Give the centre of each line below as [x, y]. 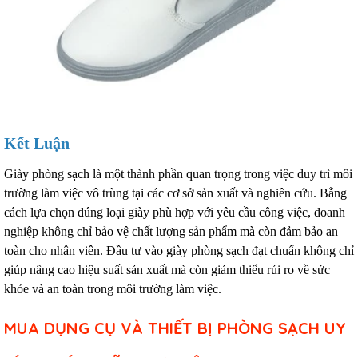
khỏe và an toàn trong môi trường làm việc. [113, 289]
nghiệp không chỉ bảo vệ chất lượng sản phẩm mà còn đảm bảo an [171, 231]
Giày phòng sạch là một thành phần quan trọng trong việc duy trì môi [178, 174]
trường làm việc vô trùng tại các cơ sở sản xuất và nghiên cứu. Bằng [175, 193]
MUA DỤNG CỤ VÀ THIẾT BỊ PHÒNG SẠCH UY [175, 328]
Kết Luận [37, 143]
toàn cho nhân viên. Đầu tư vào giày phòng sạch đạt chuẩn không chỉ [179, 251]
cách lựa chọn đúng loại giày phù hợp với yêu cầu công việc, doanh [175, 212]
